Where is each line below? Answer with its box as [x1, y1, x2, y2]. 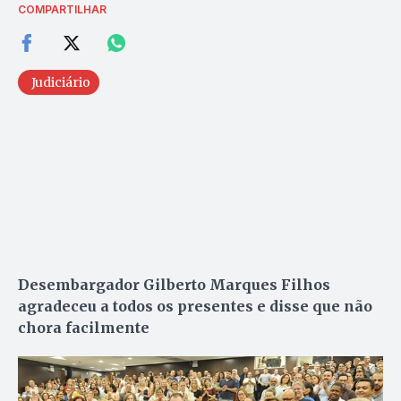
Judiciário [31, 73, 90, 90]
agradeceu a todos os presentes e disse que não [18, 296, 372, 315]
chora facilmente [18, 318, 149, 337]
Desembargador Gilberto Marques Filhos [18, 275, 330, 294]
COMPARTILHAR [18, 2, 107, 16]
